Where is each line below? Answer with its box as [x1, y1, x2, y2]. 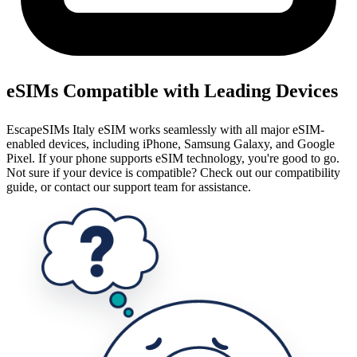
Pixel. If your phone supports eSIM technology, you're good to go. [6, 151, 339, 166]
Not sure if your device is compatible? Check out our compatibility [6, 166, 340, 180]
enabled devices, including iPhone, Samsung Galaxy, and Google [6, 137, 335, 151]
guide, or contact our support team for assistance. [6, 180, 251, 194]
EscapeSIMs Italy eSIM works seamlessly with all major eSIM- [6, 123, 324, 137]
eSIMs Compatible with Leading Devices [6, 80, 338, 102]
